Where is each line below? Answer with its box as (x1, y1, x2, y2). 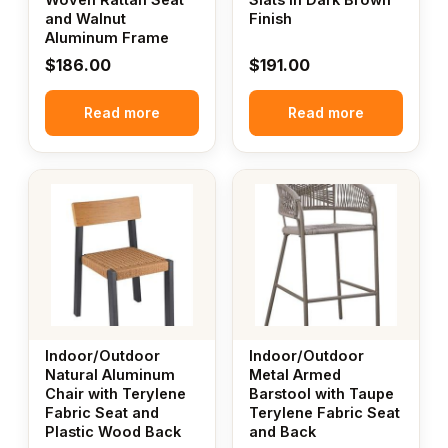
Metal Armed (249, 366, 341, 384)
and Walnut (45, 10, 126, 28)
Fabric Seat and (45, 404, 159, 422)
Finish (249, 10, 292, 28)
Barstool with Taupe (249, 385, 394, 403)
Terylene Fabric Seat (249, 404, 400, 422)
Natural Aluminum (45, 366, 175, 384)
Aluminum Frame (45, 29, 169, 47)
